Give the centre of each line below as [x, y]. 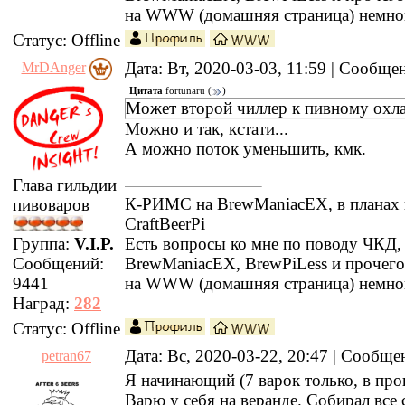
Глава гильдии [65, 185]
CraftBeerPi [165, 223]
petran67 [66, 356]
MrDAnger [53, 68]
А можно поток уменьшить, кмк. [245, 148]
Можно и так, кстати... [207, 128]
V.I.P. [94, 244]
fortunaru [185, 90]
